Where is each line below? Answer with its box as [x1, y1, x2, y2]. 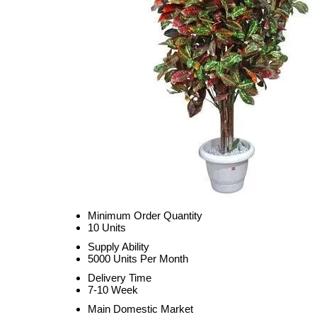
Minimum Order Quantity [88, 209, 202, 221]
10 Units [88, 221, 126, 234]
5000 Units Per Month [88, 253, 188, 265]
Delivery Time [88, 272, 151, 284]
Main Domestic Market [88, 303, 193, 315]
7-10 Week [88, 284, 138, 296]
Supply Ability [88, 241, 149, 253]
